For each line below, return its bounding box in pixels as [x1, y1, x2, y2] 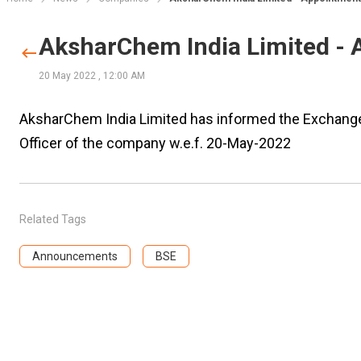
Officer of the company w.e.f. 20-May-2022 [19, 135, 291, 151]
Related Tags [19, 213, 86, 226]
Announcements [31, 250, 118, 263]
